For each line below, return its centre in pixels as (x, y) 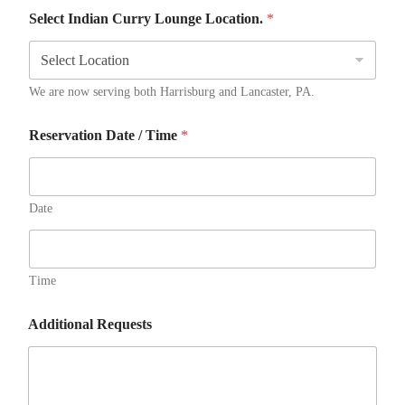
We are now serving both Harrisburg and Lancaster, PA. (172, 92)
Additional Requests (90, 324)
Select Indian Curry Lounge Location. (148, 19)
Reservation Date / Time (105, 135)
